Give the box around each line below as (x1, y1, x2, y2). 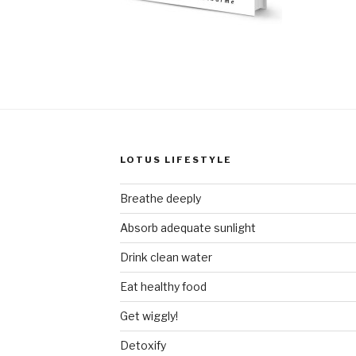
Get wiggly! (119, 309, 178, 323)
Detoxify (119, 339, 166, 353)
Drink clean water (119, 250, 212, 265)
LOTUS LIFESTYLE (119, 154, 232, 166)
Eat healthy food (119, 280, 207, 294)
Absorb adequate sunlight (119, 221, 256, 235)
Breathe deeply (119, 192, 201, 206)
